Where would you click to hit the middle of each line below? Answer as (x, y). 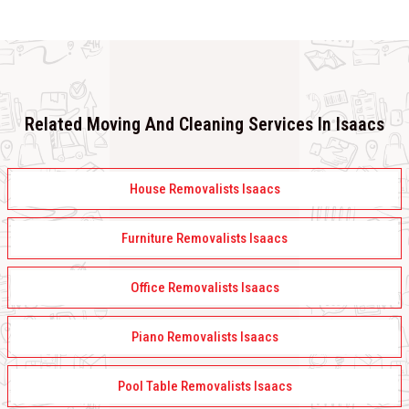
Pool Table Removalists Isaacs (204, 387)
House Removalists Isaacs (204, 189)
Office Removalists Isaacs (204, 288)
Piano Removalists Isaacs (204, 337)
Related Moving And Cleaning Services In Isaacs (204, 125)
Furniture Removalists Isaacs (204, 239)
